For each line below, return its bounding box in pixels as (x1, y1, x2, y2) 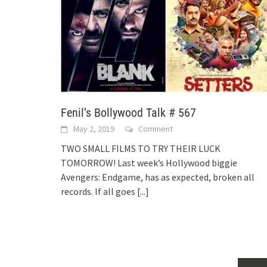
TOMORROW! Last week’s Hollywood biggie (61, 156, 237, 169)
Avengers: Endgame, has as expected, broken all (61, 170, 254, 183)
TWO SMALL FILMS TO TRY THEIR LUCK (61, 142, 221, 154)
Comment (138, 123, 173, 134)
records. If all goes (61, 185, 137, 197)
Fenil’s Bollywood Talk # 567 (61, 105, 196, 120)
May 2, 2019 (73, 123, 114, 134)
